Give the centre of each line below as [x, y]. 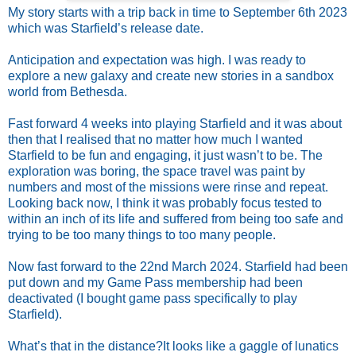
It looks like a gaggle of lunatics [251, 346]
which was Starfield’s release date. [106, 28]
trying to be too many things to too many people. [142, 234]
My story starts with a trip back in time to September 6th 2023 [178, 12]
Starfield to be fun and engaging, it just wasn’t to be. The [165, 155]
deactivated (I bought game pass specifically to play [153, 298]
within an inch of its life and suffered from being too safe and [176, 219]
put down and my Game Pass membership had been [155, 282]
